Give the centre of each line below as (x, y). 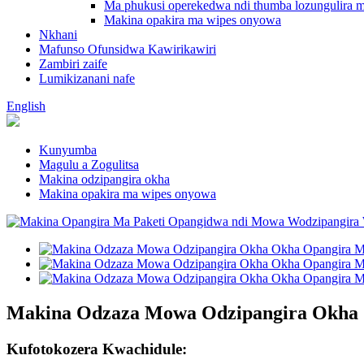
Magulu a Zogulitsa (89, 165)
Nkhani (58, 35)
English (26, 106)
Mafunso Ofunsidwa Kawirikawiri (128, 49)
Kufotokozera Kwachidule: (97, 349)
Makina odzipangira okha (104, 179)
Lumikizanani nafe (87, 78)
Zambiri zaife (73, 64)
